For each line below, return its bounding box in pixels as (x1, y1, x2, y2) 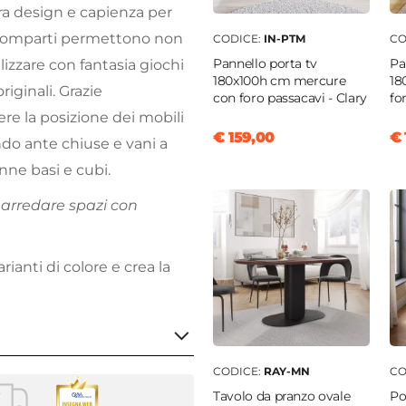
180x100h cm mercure (213, 72, 346, 90)
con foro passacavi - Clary (213, 90, 367, 107)
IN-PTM (264, 32, 305, 46)
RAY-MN (264, 364, 310, 379)
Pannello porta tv (213, 55, 318, 72)
